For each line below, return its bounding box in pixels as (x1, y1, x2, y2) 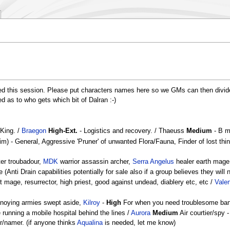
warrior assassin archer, (58, 158, 133, 165)
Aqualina (77, 219, 103, 226)
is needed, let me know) (103, 219, 176, 226)
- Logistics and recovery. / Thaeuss (78, 127, 187, 135)
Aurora (131, 209, 151, 217)
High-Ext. (48, 127, 78, 135)
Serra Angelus (132, 158, 175, 165)
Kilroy (83, 199, 101, 206)
